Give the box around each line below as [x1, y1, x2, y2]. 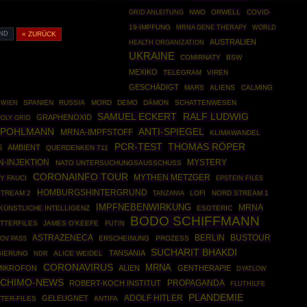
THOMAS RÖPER [168, 141, 246, 152]
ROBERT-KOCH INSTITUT [69, 279, 162, 287]
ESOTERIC [197, 204, 233, 212]
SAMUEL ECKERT [97, 111, 177, 122]
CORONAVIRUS [42, 262, 113, 273]
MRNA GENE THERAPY [176, 23, 247, 31]
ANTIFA [94, 295, 119, 302]
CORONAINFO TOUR [32, 172, 128, 182]
